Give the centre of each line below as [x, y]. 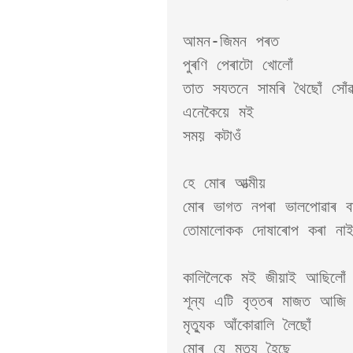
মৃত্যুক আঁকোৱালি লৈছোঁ [252, 325]
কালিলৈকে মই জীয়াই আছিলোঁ [264, 277]
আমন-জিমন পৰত [236, 41]
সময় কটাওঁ [212, 136]
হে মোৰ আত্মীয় [224, 183]
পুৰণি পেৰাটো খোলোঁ [238, 65]
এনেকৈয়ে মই [223, 112]
